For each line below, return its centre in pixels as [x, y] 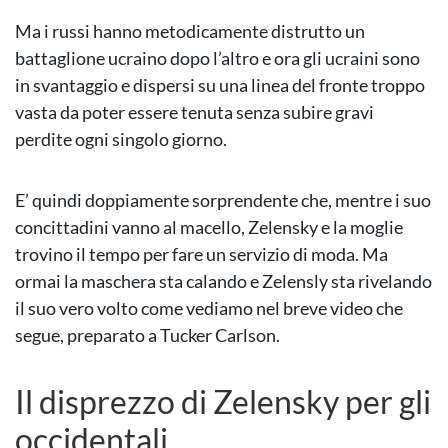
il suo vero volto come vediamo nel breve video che [209, 308]
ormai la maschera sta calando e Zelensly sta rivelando [223, 281]
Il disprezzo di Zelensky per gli [223, 402]
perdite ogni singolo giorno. [121, 139]
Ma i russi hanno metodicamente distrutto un [190, 31]
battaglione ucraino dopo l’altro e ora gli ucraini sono [217, 58]
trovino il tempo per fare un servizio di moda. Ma [201, 254]
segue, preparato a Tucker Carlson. [147, 335]
